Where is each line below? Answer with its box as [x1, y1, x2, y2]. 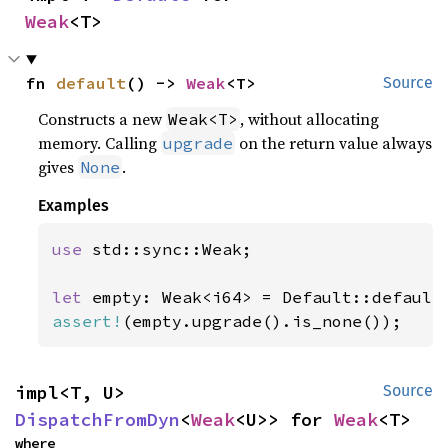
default [56, 73, 127, 94]
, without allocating [240, 108, 380, 131]
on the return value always [235, 132, 433, 155]
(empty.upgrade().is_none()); [122, 311, 403, 332]
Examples [38, 196, 110, 216]
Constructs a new [38, 108, 167, 131]
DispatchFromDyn [15, 408, 180, 432]
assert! [52, 311, 123, 332]
